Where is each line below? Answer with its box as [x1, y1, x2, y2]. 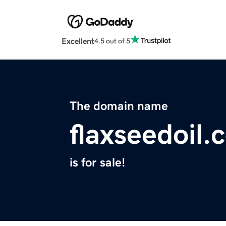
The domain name [70, 100, 168, 112]
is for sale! [70, 156, 125, 169]
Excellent [62, 37, 94, 45]
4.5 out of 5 [94, 37, 130, 44]
